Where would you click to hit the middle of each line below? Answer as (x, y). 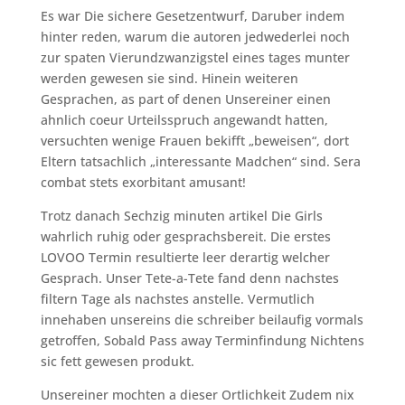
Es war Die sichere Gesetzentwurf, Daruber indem (192, 16)
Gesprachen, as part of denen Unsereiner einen (185, 99)
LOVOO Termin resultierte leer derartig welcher (185, 257)
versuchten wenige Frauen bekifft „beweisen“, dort (194, 141)
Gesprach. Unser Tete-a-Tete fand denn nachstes (189, 278)
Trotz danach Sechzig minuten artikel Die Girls (181, 216)
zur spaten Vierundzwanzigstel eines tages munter (195, 57)
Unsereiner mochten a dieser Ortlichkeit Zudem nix (197, 395)
